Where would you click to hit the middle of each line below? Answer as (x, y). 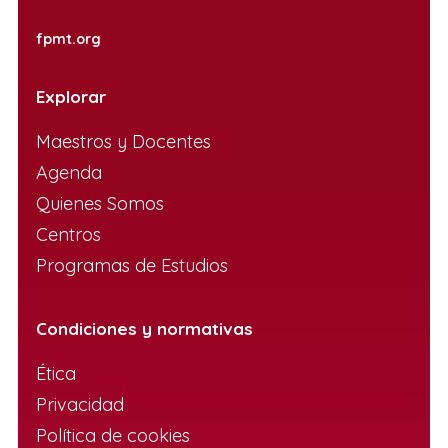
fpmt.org (68, 39)
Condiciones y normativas (144, 328)
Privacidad (80, 404)
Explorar (71, 96)
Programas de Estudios (134, 265)
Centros (68, 234)
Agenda (69, 172)
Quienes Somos (100, 203)
